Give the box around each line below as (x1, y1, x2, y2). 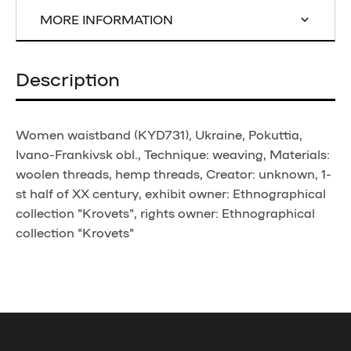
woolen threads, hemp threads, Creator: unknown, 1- (16, 165, 331, 181)
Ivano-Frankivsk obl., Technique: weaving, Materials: (16, 146, 330, 161)
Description (16, 66, 120, 89)
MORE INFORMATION (40, 11, 173, 27)
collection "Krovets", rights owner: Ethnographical (16, 204, 315, 220)
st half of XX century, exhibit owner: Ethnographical (16, 185, 326, 201)
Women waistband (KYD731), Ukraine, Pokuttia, (16, 126, 302, 142)
